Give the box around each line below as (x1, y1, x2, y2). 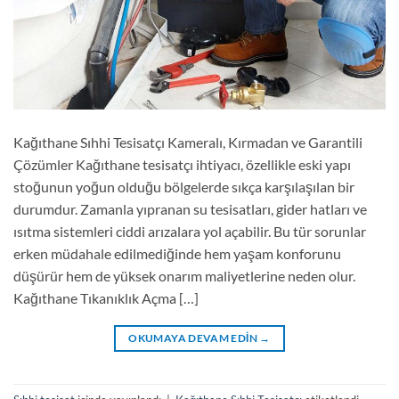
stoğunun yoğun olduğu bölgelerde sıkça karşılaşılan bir (13, 178, 354, 196)
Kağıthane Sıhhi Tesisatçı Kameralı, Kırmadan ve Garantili (13, 134, 362, 151)
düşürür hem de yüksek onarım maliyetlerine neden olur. (13, 267, 355, 285)
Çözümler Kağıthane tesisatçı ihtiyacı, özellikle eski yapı (13, 156, 351, 174)
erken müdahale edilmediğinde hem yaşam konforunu (13, 245, 341, 263)
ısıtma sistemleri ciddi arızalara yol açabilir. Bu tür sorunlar (13, 223, 366, 240)
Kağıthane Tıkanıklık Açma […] (13, 289, 199, 307)
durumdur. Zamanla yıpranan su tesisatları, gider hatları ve (13, 200, 367, 218)
